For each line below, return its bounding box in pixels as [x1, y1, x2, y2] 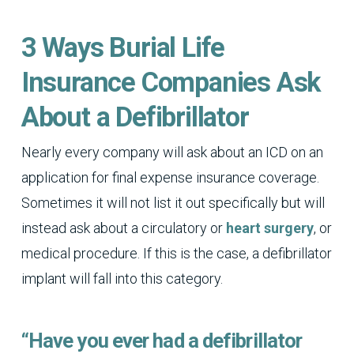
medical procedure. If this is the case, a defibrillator [21, 244, 332, 262]
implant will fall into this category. [21, 269, 223, 287]
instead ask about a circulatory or [21, 219, 226, 236]
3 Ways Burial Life [21, 31, 225, 63]
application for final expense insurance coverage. [21, 168, 319, 186]
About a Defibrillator [21, 100, 249, 133]
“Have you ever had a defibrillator [21, 328, 303, 352]
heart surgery [225, 219, 314, 236]
